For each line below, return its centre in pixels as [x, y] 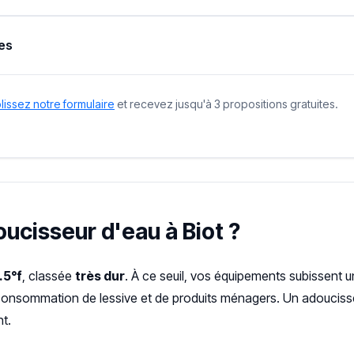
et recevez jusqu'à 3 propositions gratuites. [226, 104]
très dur [100, 275]
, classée [49, 275]
